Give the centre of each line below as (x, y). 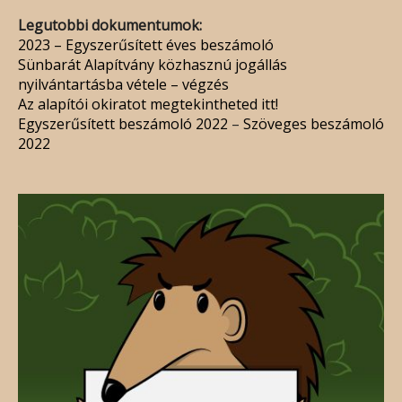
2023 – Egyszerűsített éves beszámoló (146, 44)
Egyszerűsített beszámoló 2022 (123, 123)
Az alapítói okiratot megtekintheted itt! (148, 104)
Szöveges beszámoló (314, 123)
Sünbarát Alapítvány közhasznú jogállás (153, 64)
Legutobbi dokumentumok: (110, 25)
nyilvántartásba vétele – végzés (123, 84)
